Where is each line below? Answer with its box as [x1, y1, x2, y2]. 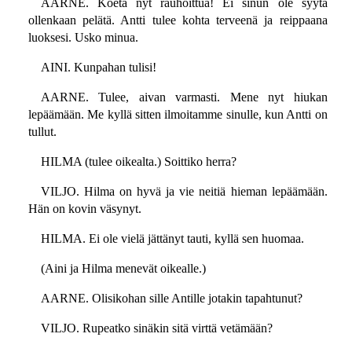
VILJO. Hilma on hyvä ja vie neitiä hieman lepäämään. [40, 185, 328, 199]
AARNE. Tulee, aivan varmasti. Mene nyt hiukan [40, 90, 328, 104]
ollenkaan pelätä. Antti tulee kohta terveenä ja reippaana [27, 13, 328, 27]
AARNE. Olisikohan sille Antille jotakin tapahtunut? [40, 291, 302, 306]
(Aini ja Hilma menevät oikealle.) [40, 262, 206, 276]
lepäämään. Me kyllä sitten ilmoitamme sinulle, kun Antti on [27, 108, 328, 122]
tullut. [27, 125, 57, 139]
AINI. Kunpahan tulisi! [40, 60, 156, 75]
